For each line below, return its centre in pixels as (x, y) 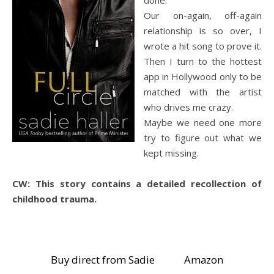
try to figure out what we (203, 137)
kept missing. (171, 153)
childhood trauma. (54, 198)
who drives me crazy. (188, 107)
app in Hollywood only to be (203, 76)
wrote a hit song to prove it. (203, 46)
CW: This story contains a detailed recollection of (137, 183)
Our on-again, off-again (203, 15)
